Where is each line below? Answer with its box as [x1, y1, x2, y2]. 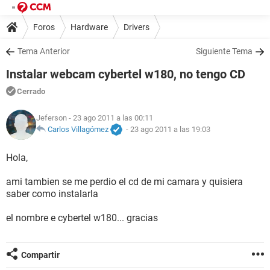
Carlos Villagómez [48, 125, 108, 134]
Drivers [124, 22, 149, 32]
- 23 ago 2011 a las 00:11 [67, 113, 153, 123]
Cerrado [17, 87, 45, 96]
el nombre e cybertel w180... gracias [6, 212, 158, 224]
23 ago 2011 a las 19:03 [130, 125, 210, 134]
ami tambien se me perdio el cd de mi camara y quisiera [6, 176, 243, 187]
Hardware [71, 22, 108, 32]
